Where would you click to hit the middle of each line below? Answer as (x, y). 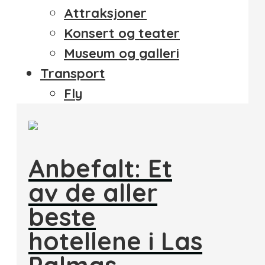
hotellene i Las (115, 241)
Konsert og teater (122, 33)
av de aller (93, 193)
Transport (73, 74)
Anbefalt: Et (100, 168)
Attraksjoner (105, 13)
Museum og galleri (122, 54)
